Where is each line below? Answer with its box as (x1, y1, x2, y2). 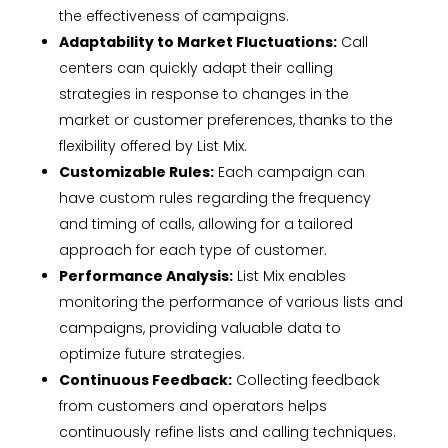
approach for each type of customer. (58, 240, 327, 261)
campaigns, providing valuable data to (58, 318, 341, 339)
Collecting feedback (231, 370, 380, 391)
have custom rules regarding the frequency (58, 188, 371, 209)
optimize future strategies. (58, 344, 245, 365)
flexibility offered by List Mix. (58, 136, 247, 157)
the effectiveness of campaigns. (58, 6, 289, 27)
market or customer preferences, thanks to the (58, 110, 393, 131)
